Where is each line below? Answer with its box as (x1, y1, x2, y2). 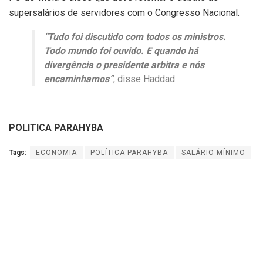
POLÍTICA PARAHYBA (90, 149, 168, 157)
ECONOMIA (36, 149, 77, 157)
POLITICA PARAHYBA (9, 122, 106, 133)
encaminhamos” (44, 73, 113, 85)
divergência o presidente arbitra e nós (44, 59, 204, 70)
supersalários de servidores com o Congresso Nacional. (9, 7, 240, 18)
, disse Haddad (113, 73, 175, 85)
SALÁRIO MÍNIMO (181, 149, 245, 157)
